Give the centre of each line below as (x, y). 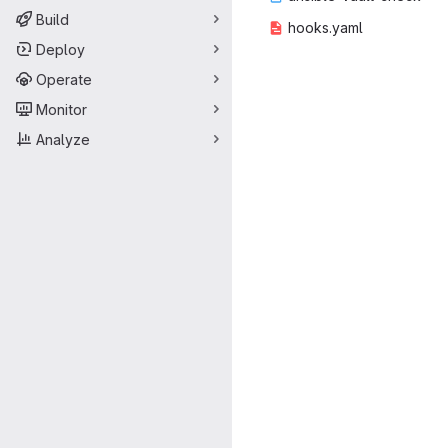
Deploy (60, 49)
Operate (64, 79)
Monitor (61, 109)
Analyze (63, 139)
